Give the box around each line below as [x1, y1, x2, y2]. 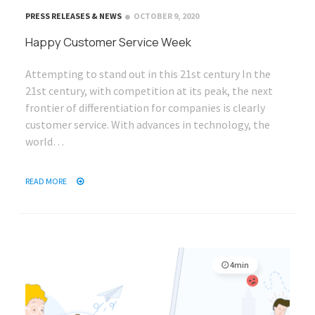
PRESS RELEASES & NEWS [25, 10, 122, 21]
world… [25, 134, 64, 148]
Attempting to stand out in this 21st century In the [25, 66, 271, 81]
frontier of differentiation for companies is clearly [25, 100, 265, 115]
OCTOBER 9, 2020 [134, 10, 199, 21]
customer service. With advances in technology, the [25, 117, 270, 131]
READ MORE [25, 175, 68, 186]
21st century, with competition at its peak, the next [25, 83, 273, 98]
